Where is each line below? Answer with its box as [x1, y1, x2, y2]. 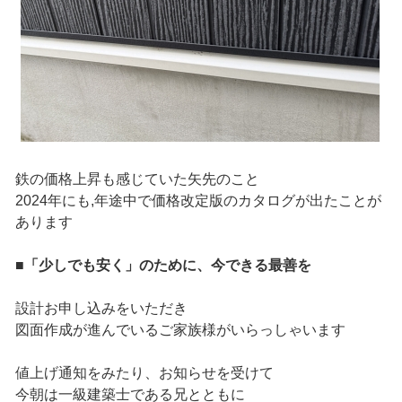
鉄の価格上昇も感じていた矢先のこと [14, 171, 259, 188]
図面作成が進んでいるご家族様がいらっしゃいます [14, 322, 345, 338]
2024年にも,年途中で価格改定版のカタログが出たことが [14, 193, 381, 209]
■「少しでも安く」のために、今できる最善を [14, 258, 311, 274]
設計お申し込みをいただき [14, 301, 188, 317]
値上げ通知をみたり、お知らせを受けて [14, 365, 274, 381]
